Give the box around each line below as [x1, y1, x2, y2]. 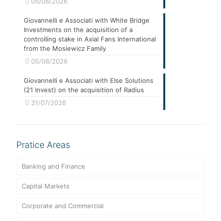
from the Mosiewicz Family [24, 44, 106, 52]
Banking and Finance [22, 162, 85, 170]
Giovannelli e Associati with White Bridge [24, 16, 149, 24]
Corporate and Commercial [22, 202, 104, 210]
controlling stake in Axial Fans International [24, 35, 156, 43]
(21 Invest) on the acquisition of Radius [24, 86, 144, 94]
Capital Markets [22, 182, 70, 190]
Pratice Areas [16, 140, 70, 150]
